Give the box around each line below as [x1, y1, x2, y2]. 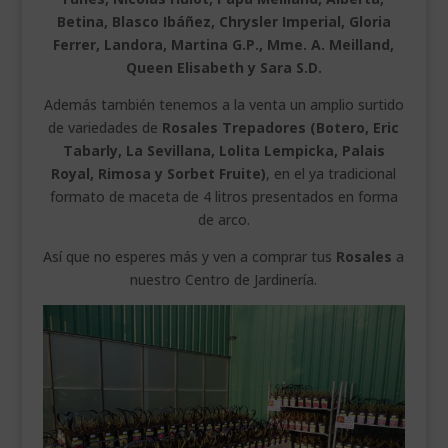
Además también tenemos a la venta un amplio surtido [43, 94, 404, 114]
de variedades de [48, 117, 163, 137]
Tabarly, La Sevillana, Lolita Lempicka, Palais [62, 140, 385, 160]
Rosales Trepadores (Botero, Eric [162, 117, 400, 137]
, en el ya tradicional [266, 163, 397, 183]
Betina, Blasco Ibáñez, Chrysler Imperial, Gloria [56, 11, 391, 31]
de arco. [197, 209, 250, 229]
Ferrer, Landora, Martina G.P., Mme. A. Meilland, [53, 34, 395, 54]
